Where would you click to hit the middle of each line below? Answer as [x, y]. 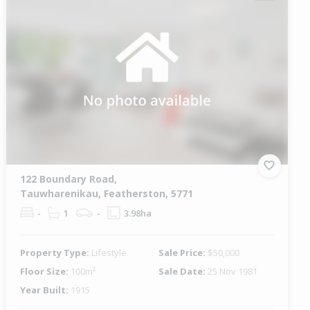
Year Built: [46, 290]
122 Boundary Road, [69, 179]
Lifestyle [109, 252]
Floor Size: [46, 271]
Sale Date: [183, 271]
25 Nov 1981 [232, 271]
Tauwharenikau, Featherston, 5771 [107, 193]
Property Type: [56, 252]
